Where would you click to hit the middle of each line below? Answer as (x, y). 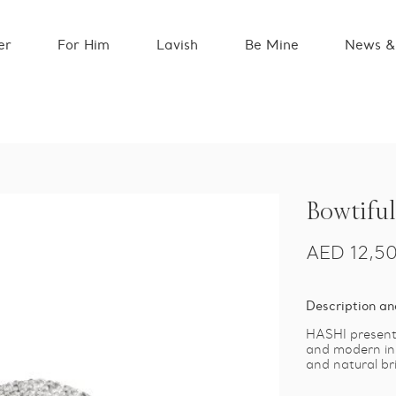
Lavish (177, 45)
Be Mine (271, 45)
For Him (84, 45)
